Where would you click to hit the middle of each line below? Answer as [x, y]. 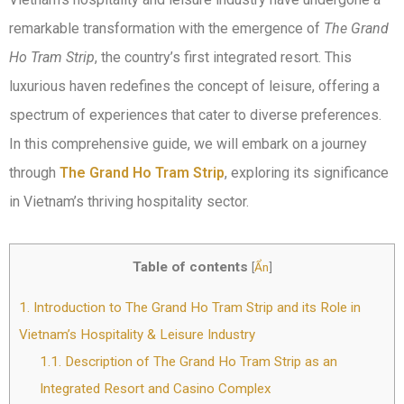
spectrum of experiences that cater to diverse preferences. [195, 115]
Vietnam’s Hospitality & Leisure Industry [137, 335]
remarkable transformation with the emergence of [166, 28]
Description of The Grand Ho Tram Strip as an [199, 362]
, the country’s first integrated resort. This [223, 57]
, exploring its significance [307, 173]
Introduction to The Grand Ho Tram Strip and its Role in [195, 308]
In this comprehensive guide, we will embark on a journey [188, 144]
